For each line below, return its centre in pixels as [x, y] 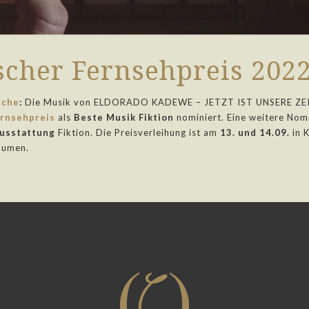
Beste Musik [105, 117]
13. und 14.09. [255, 132]
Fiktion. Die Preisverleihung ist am [138, 132]
